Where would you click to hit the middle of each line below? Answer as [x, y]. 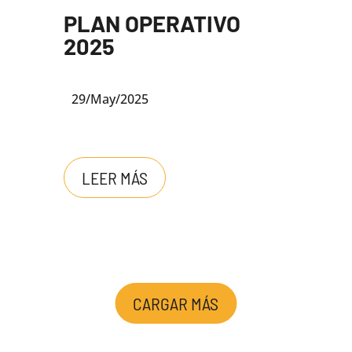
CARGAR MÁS [176, 303]
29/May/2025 [110, 99]
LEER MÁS [114, 177]
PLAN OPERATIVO [152, 24]
